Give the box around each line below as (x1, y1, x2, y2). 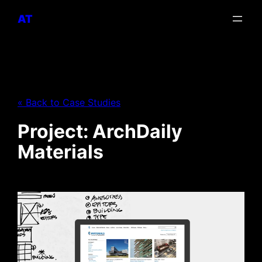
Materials (18, 140, 104, 163)
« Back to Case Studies (18, 96, 120, 108)
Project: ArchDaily (18, 120, 182, 143)
